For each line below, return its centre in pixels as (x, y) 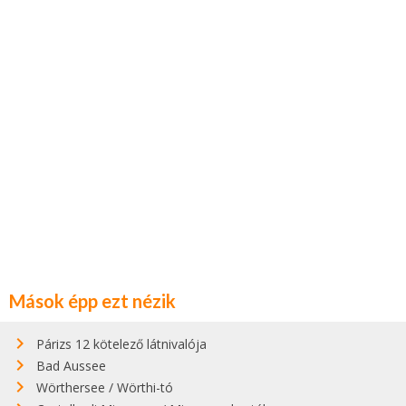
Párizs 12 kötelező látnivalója (121, 343)
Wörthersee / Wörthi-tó (105, 387)
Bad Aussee (71, 365)
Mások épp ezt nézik (92, 300)
